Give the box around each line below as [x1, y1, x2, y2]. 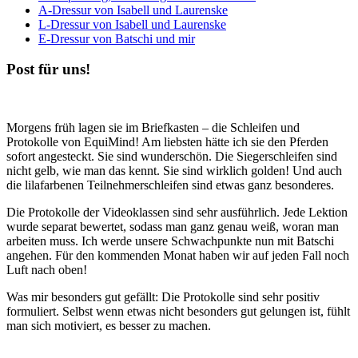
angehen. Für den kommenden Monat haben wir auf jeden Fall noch [6, 249, 349, 263]
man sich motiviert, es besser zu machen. [6, 319, 211, 333]
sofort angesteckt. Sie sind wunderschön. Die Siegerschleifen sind [6, 149, 337, 164]
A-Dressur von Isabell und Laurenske [38, 2, 228, 17]
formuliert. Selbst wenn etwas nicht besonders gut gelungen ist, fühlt [6, 304, 350, 319]
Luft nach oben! [6, 263, 87, 277]
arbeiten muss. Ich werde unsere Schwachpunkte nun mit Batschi [6, 234, 334, 249]
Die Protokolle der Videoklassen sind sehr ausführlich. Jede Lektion [6, 205, 348, 220]
